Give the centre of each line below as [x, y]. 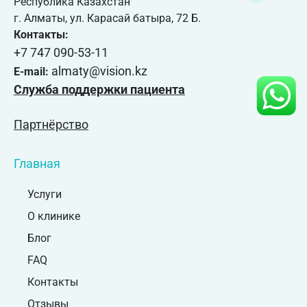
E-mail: [33, 72]
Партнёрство [51, 125]
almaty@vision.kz [99, 71]
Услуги [45, 194]
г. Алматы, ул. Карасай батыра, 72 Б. [107, 19]
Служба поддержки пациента [99, 90]
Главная [37, 163]
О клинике [54, 216]
